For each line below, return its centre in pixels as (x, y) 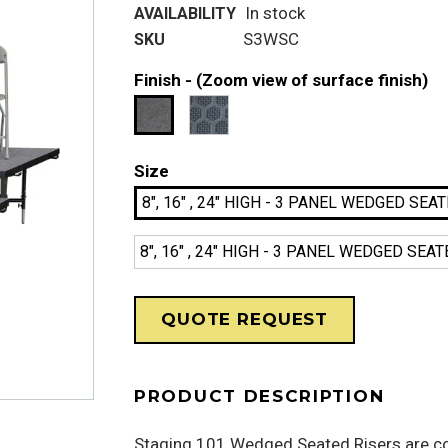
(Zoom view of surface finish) (312, 80)
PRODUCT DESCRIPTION (259, 396)
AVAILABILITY (185, 14)
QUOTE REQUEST (245, 319)
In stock (275, 13)
